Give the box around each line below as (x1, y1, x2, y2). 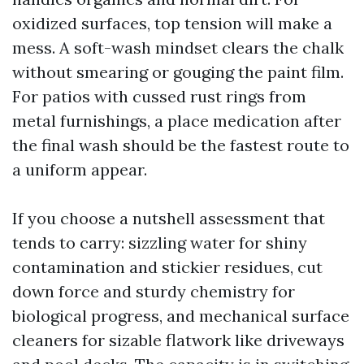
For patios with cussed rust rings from (12, 86, 306, 106)
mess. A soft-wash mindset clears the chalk (12, 37, 344, 58)
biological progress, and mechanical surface (12, 305, 349, 326)
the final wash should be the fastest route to (12, 135, 349, 155)
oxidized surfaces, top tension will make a (12, 13, 332, 33)
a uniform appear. (12, 159, 147, 180)
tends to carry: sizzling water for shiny (12, 232, 307, 253)
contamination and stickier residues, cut (12, 257, 323, 277)
